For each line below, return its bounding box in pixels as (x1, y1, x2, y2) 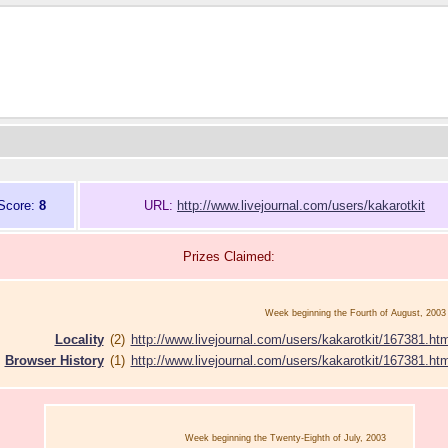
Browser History (4, 353, 104, 368)
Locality (54, 332, 104, 347)
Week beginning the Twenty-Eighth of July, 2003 (184, 433, 386, 443)
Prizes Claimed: (183, 249, 275, 264)
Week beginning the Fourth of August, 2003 (264, 308, 446, 318)
